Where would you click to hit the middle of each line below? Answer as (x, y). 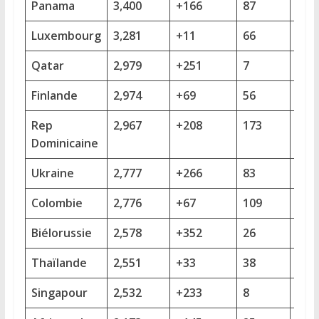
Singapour (59, 292)
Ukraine (52, 173)
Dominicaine (64, 143)
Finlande (54, 95)
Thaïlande (59, 262)
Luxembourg (66, 35)
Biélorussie (61, 232)
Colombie (57, 203)
